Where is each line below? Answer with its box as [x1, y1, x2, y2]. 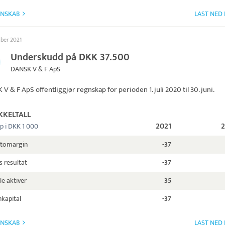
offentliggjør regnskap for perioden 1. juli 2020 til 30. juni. [34, 83, 214, 96]
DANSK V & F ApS [11, 63, 60, 75]
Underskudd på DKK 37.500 [11, 49, 130, 66]
